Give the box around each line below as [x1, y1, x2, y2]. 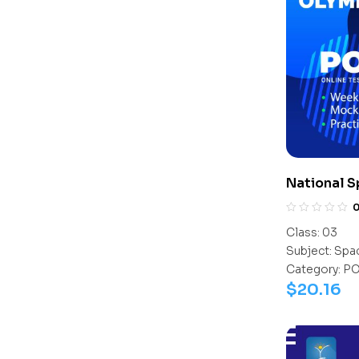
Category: [286, 261, 341, 276]
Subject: [286, 243, 332, 258]
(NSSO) [286, 193, 335, 211]
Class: [286, 224, 320, 240]
